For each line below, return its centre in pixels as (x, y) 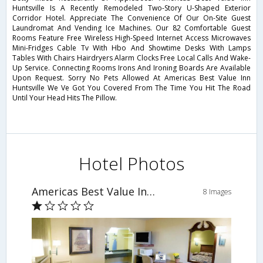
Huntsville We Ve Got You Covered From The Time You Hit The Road (131, 88)
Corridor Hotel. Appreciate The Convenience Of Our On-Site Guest (131, 18)
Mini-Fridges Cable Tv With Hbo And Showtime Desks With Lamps (131, 48)
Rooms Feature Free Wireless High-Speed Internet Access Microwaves (131, 38)
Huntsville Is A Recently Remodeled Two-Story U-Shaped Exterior (131, 8)
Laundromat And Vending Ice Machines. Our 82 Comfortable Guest (131, 28)
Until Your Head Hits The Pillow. (65, 98)
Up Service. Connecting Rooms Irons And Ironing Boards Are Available (131, 68)
